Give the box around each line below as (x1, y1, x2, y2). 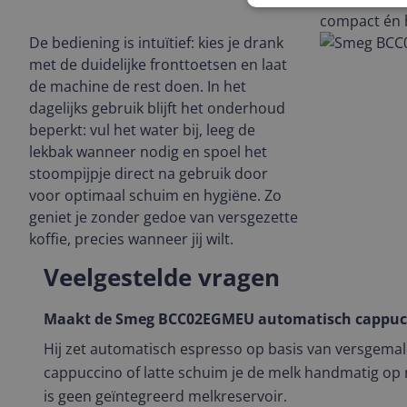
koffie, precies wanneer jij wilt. (29, 229, 233, 249)
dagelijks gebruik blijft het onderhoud (29, 98, 285, 118)
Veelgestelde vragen (44, 261, 280, 293)
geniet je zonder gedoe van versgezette (29, 207, 298, 227)
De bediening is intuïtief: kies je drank (29, 33, 283, 53)
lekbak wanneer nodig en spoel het (29, 142, 267, 162)
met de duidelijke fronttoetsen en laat (29, 55, 287, 74)
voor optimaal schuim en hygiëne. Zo (29, 185, 282, 205)
